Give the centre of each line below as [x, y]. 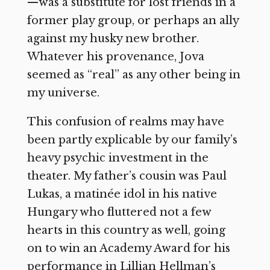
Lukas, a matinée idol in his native [122, 194]
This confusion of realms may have [125, 121]
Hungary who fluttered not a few [119, 212]
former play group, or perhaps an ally [133, 20]
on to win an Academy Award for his [128, 248]
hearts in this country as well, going [126, 230]
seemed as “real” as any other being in [133, 74]
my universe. [63, 93]
